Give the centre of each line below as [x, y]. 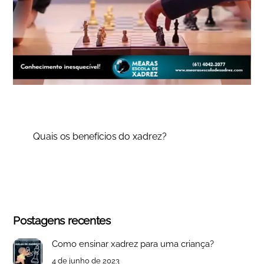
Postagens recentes [62, 221]
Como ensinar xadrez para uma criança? [133, 244]
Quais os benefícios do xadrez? [100, 136]
